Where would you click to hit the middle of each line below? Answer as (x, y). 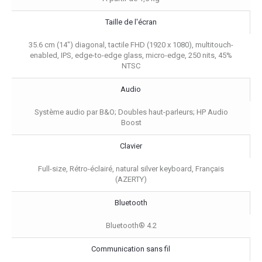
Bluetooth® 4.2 (131, 225)
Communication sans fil (131, 249)
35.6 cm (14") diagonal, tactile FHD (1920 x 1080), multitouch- (131, 44)
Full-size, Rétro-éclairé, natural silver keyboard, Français (131, 168)
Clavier (131, 146)
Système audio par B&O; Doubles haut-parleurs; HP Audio (131, 112)
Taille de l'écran (131, 22)
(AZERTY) (131, 179)
